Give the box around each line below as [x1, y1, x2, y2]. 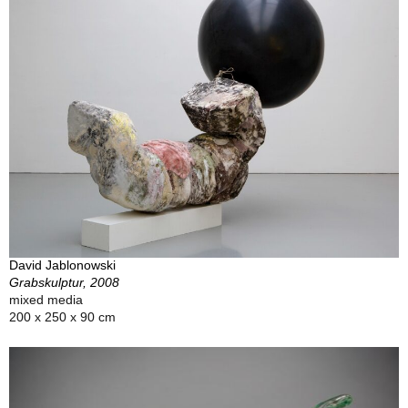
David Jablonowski [9, 257, 116, 272]
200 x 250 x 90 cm [9, 309, 116, 324]
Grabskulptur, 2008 [9, 274, 119, 290]
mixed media [9, 291, 83, 307]
